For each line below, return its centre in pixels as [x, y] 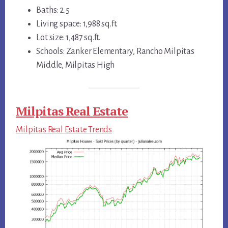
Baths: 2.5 [53, 10]
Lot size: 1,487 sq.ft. [68, 38]
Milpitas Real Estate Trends [64, 130]
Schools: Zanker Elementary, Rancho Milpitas [115, 52]
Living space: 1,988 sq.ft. [77, 24]
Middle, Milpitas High [76, 65]
